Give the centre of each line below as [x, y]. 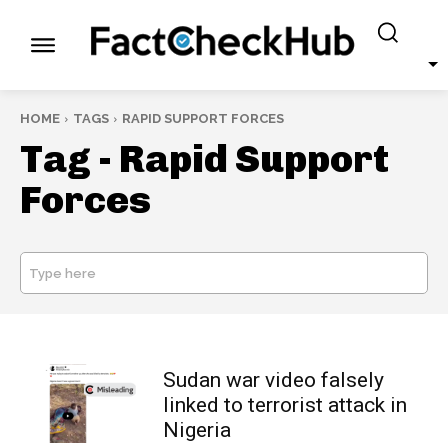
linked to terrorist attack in [284, 404]
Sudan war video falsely [273, 379]
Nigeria [196, 429]
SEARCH [388, 272]
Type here [62, 273]
